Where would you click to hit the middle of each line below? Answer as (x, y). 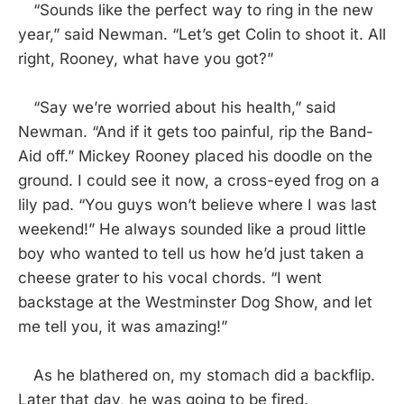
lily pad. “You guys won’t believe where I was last (197, 205)
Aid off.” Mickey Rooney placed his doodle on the (195, 156)
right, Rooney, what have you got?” (146, 59)
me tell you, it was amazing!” (123, 326)
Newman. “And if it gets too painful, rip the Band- (196, 132)
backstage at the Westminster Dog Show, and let (195, 302)
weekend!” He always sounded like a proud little (192, 229)
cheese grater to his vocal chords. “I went (170, 278)
